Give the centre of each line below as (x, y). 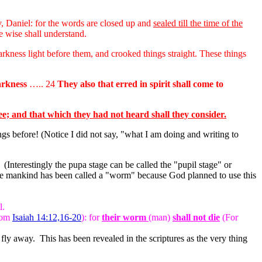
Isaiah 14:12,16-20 (47, 217)
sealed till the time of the (198, 23)
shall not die (196, 217)
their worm (125, 217)
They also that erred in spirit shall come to (140, 84)
